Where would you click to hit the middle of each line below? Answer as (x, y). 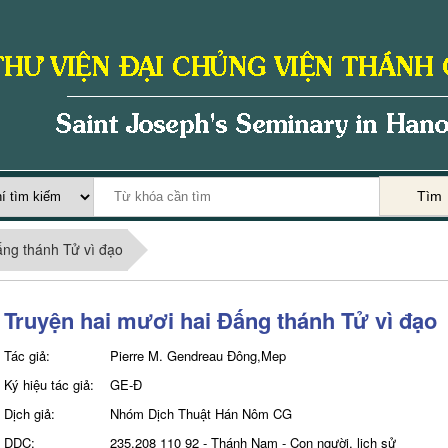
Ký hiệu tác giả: (48, 384)
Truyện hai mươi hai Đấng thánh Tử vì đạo (220, 320)
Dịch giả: (29, 413)
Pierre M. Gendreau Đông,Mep (197, 355)
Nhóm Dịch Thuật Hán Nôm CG (200, 413)
